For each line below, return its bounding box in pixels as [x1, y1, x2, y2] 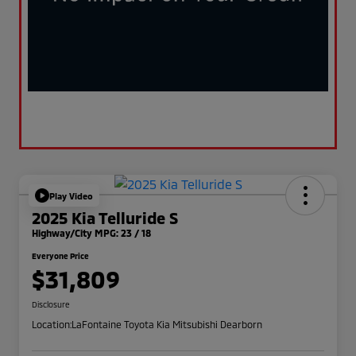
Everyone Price [32, 251, 89, 261]
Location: [32, 319, 72, 331]
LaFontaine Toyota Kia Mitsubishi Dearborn [72, 319, 262, 331]
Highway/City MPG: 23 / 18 [32, 227, 151, 239]
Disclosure [32, 300, 70, 310]
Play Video [49, 190, 93, 201]
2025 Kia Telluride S [32, 208, 178, 228]
